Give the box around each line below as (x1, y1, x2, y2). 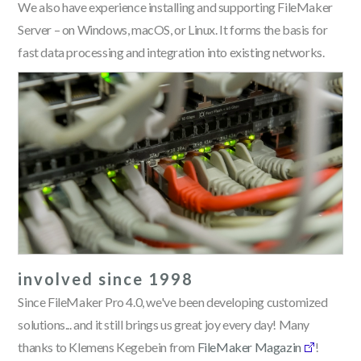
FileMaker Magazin (197, 339, 301, 355)
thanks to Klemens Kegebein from (18, 339, 197, 355)
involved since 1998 (18, 269, 194, 289)
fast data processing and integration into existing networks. (18, 44, 325, 60)
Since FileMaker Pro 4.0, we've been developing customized (18, 294, 328, 310)
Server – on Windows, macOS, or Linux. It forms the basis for (18, 21, 328, 37)
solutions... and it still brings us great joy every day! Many (18, 317, 310, 333)
